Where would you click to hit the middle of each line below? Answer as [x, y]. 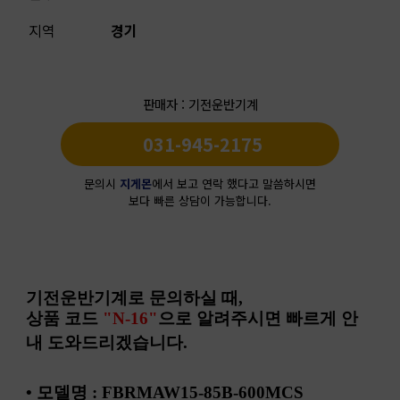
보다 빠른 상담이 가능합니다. [200, 200]
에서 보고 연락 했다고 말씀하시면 [234, 183]
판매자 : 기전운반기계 [200, 104]
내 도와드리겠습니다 [104, 342]
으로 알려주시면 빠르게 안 [258, 318]
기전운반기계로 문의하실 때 [132, 298]
